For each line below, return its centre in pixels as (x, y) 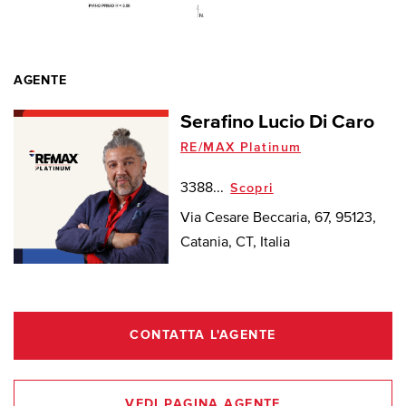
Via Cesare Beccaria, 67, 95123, (279, 218)
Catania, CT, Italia (236, 242)
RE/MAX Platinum (241, 147)
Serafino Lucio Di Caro (278, 122)
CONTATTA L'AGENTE (203, 336)
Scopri (252, 188)
